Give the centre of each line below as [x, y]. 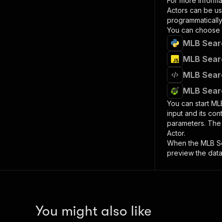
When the [184, 143]
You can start [189, 103]
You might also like [94, 211]
